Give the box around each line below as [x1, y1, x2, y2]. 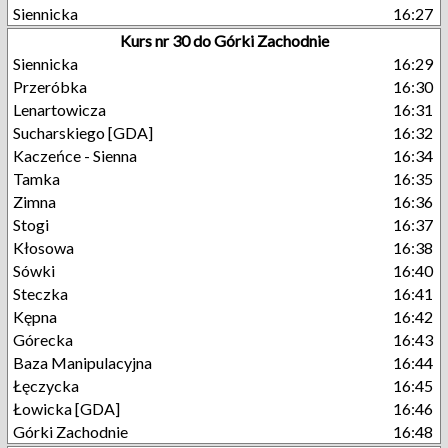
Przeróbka [13, 77, 87, 96]
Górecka [13, 330, 73, 349]
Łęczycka [13, 376, 79, 395]
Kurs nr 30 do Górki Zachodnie [119, 31, 329, 50]
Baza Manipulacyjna [13, 353, 152, 372]
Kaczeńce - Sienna [13, 146, 137, 165]
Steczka [13, 284, 68, 303]
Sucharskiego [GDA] [13, 123, 153, 142]
